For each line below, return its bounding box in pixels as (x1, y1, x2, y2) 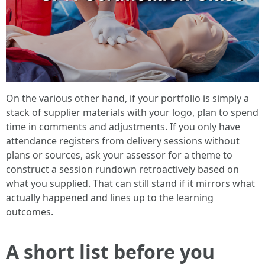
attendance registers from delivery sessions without (6, 134, 240, 148)
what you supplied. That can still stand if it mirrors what (6, 177, 255, 190)
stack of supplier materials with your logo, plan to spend (6, 106, 258, 119)
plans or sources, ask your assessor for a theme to (6, 148, 232, 162)
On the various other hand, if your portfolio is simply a (6, 92, 249, 105)
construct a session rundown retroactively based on (6, 163, 239, 176)
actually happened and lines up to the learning (6, 191, 214, 205)
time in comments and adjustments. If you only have (6, 120, 240, 134)
